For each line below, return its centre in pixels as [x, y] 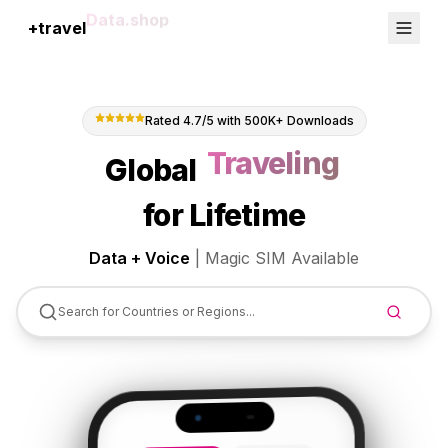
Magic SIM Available [282, 258]
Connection [132, 28]
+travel [57, 28]
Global [151, 170]
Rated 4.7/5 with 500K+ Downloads [249, 120]
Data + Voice [139, 258]
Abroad [273, 170]
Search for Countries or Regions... [156, 311]
